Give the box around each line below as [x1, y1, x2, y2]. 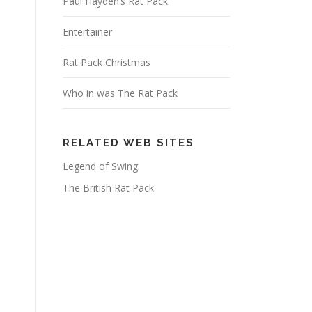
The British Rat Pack [63, 181, 154, 194]
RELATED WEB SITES [63, 136, 194, 149]
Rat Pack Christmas [63, 56, 150, 69]
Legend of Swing [63, 159, 138, 173]
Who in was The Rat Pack [63, 86, 178, 100]
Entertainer [63, 25, 112, 38]
